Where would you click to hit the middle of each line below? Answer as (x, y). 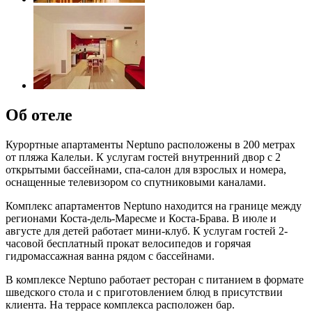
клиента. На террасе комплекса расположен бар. (120, 304)
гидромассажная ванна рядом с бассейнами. (110, 256)
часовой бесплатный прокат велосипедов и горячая (128, 243)
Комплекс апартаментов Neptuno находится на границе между (154, 205)
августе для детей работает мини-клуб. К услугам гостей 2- (147, 231)
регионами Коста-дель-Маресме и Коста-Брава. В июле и (141, 218)
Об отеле (39, 115)
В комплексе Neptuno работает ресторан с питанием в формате (155, 279)
